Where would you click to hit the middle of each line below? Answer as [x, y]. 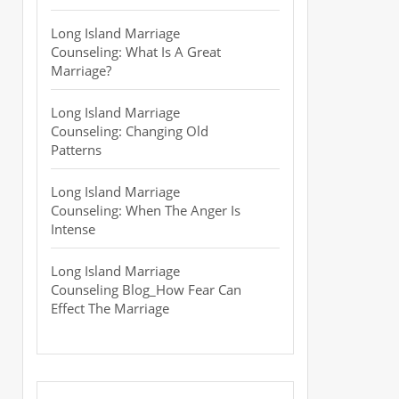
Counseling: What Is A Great [136, 52]
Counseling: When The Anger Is [146, 210]
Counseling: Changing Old [130, 131]
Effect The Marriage [110, 308]
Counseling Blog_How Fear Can [146, 289]
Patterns [76, 150]
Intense [73, 229]
